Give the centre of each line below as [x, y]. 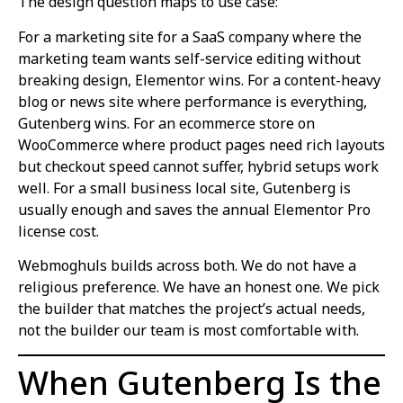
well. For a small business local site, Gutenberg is [184, 188]
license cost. [58, 231]
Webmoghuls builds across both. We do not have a [187, 266]
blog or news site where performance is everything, [193, 101]
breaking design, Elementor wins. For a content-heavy [199, 80]
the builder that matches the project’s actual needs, [192, 309]
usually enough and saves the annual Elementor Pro [194, 209]
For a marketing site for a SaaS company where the [190, 36]
